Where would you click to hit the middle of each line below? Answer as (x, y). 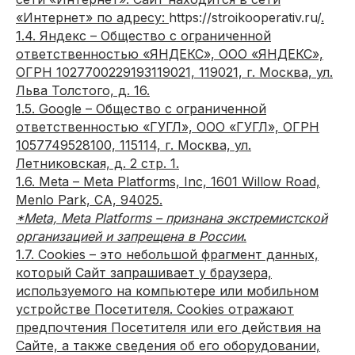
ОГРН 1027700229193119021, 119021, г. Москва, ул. (174, 72)
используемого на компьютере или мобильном (167, 291)
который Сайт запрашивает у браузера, (144, 273)
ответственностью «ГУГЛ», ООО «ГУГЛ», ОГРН (168, 127)
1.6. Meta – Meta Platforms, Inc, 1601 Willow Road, (168, 181)
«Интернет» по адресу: (92, 17)
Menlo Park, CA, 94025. (89, 200)
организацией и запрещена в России (130, 236)
